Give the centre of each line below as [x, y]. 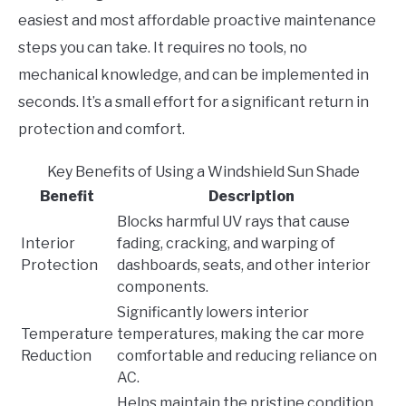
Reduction [56, 356]
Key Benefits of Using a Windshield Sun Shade [203, 172]
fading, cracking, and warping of [226, 244]
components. [163, 287]
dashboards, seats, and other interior [244, 266]
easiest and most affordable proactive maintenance [197, 21]
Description [251, 197]
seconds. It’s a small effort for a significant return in [193, 102]
